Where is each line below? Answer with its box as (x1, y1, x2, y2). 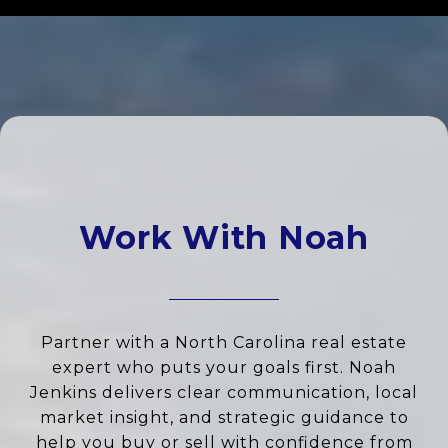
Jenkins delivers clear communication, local (30, 383, 418, 402)
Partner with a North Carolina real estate (41, 333, 407, 352)
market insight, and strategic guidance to (39, 408, 409, 427)
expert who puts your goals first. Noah (52, 358, 396, 377)
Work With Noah (79, 218, 369, 257)
